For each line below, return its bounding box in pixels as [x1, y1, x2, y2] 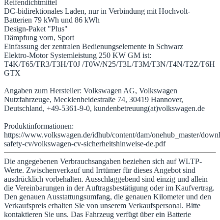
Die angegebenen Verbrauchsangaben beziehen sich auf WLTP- [4, 157, 202, 166]
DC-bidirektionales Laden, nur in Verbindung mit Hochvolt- [4, 7, 190, 16]
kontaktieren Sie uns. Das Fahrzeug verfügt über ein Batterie [4, 210, 191, 219]
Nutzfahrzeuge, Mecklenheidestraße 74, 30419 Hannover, [4, 95, 183, 104]
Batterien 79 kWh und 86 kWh [4, 16, 100, 25]
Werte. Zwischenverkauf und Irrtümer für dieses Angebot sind [4, 166, 195, 175]
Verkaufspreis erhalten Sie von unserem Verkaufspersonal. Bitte [4, 201, 200, 210]
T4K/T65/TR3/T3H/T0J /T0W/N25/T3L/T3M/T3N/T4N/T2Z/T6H [4, 60, 215, 69]
